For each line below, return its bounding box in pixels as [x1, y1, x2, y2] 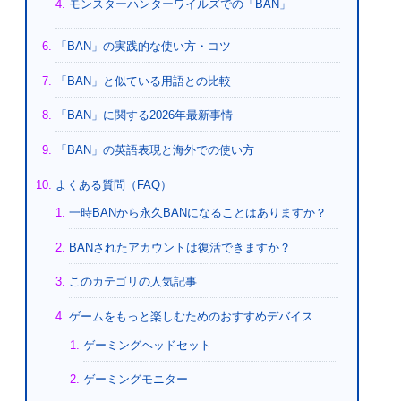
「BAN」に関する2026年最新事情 [55, 108, 233, 123]
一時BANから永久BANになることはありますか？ [69, 206, 328, 220]
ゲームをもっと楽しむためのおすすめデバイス [69, 309, 314, 323]
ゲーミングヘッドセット [82, 337, 211, 352]
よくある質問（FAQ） [55, 177, 172, 192]
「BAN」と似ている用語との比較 [55, 73, 231, 88]
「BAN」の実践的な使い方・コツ [55, 39, 231, 54]
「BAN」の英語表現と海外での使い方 [55, 143, 254, 158]
